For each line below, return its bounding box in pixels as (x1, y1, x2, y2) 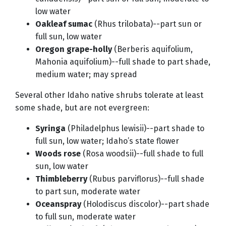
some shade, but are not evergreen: (15, 103, 149, 113)
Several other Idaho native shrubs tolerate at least (15, 90, 203, 100)
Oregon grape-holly (35, 44, 112, 54)
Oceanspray (35, 199, 81, 209)
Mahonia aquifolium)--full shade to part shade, (35, 57, 210, 67)
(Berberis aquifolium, (112, 44, 193, 54)
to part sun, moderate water (35, 187, 140, 197)
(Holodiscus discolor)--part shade (81, 199, 209, 209)
